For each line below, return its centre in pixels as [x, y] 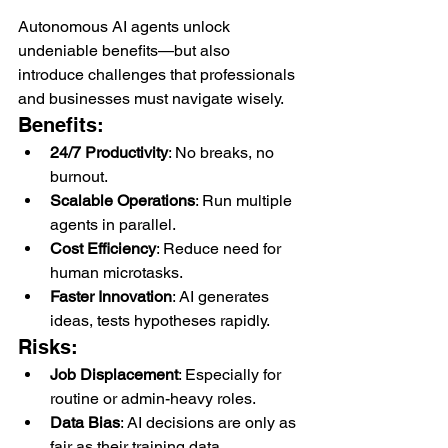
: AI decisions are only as [210, 422]
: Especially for [231, 374]
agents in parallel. [113, 224]
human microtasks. [116, 272]
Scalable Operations [122, 200]
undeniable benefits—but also [126, 50]
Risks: [48, 346]
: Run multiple [245, 200]
